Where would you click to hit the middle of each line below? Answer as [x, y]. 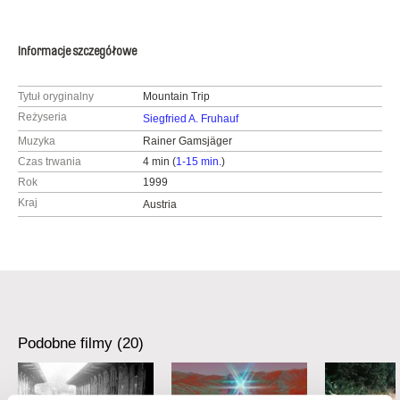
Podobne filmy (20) [81, 343]
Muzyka [37, 141]
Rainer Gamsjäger [187, 141]
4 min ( [159, 162]
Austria [159, 204]
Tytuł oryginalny [56, 96]
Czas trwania [50, 162]
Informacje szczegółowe [77, 52]
